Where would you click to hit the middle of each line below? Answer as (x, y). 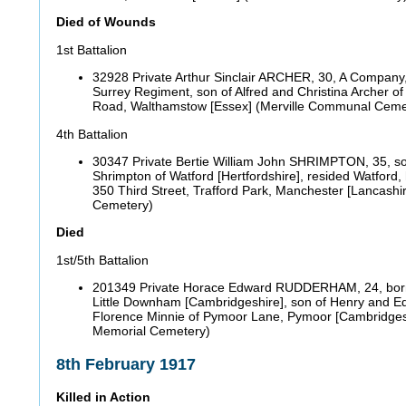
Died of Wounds (108, 22)
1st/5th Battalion (104, 260)
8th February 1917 (128, 364)
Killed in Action (105, 396)
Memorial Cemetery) (153, 331)
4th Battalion (94, 134)
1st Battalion (93, 49)
